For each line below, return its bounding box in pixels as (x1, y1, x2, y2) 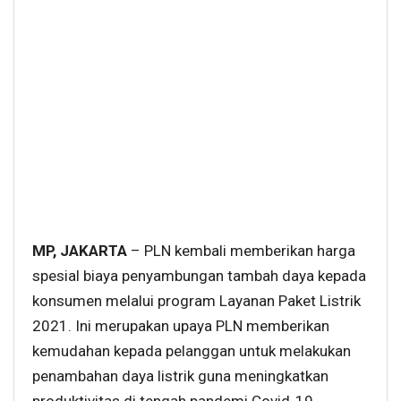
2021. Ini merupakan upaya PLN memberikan (32, 317, 329, 336)
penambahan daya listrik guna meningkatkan (32, 367, 328, 386)
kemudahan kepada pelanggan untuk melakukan (32, 342, 351, 361)
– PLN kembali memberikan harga (131, 242, 355, 260)
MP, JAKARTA (32, 242, 131, 260)
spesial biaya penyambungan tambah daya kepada (32, 267, 366, 286)
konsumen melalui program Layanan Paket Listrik (32, 292, 361, 311)
